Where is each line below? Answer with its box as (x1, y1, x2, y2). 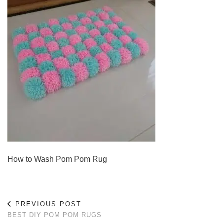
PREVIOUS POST (12, 200, 81, 208)
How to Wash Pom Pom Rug (7, 155, 107, 163)
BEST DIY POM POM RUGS (7, 211, 102, 219)
